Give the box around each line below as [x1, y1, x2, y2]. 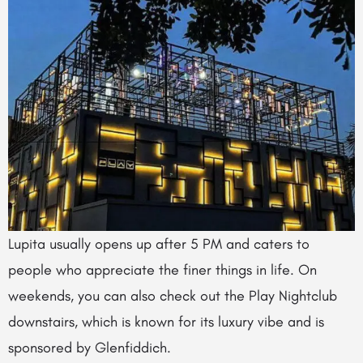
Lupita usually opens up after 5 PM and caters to [8, 235, 310, 254]
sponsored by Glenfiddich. [8, 339, 171, 357]
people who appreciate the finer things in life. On [8, 261, 317, 280]
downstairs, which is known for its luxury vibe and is [8, 313, 324, 331]
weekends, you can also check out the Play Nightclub [8, 287, 337, 305]
